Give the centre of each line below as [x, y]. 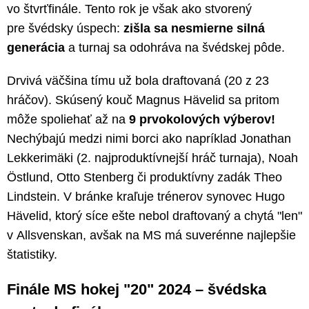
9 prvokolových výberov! [202, 119]
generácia [36, 47]
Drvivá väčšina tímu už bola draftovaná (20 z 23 [138, 80]
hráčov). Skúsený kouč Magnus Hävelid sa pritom [143, 100]
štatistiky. [32, 254]
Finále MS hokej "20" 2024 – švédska [137, 289]
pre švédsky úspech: [65, 28]
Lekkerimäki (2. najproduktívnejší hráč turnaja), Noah [152, 158]
